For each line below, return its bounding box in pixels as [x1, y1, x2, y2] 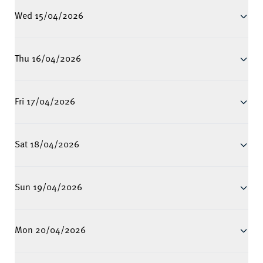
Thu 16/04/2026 [15, 55, 81, 64]
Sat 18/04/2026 [15, 140, 79, 150]
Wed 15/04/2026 [15, 12, 83, 21]
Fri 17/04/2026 [15, 97, 75, 107]
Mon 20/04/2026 [15, 226, 86, 235]
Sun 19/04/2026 [15, 183, 82, 193]
